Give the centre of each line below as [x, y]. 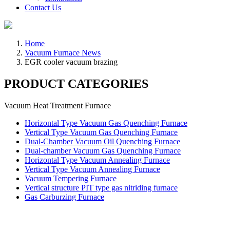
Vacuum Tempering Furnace [71, 178]
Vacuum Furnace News [63, 53]
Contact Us [43, 7]
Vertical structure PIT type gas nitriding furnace [101, 187]
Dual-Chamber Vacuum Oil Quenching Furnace [102, 141]
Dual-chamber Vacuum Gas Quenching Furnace [103, 150]
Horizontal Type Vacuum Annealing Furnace [97, 160]
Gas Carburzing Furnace [64, 197]
